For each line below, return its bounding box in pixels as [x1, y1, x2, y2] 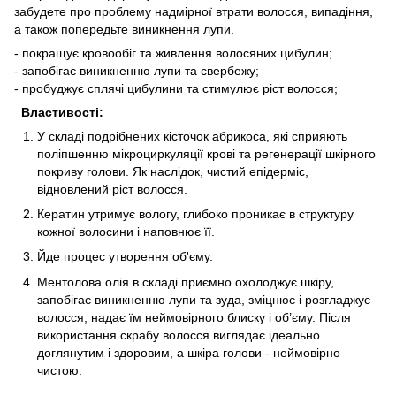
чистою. [37, 362, 82, 377]
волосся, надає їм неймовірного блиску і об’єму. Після [37, 309, 351, 324]
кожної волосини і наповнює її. [37, 224, 215, 239]
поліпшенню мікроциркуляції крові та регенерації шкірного [37, 146, 376, 161]
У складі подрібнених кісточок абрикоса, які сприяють [37, 128, 347, 143]
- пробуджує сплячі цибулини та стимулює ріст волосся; [14, 80, 338, 95]
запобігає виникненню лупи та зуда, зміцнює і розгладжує [37, 292, 370, 307]
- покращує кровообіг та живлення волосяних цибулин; [14, 45, 332, 60]
